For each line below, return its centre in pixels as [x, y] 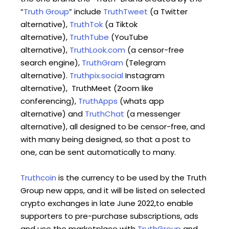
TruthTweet [125, 11]
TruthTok [86, 24]
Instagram [144, 75]
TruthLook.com [97, 50]
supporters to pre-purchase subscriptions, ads [109, 216]
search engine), [51, 62]
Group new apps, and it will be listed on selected [113, 190]
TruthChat [105, 113]
